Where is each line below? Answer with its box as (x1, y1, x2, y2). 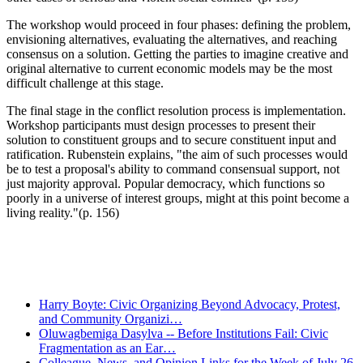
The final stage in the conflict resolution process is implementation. (6, 103, 346, 117)
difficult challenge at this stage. (6, 75, 164, 90)
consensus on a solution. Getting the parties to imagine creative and (6, 46, 348, 61)
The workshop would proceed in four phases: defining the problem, (6, 17, 351, 32)
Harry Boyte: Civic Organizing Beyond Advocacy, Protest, (39, 297, 340, 311)
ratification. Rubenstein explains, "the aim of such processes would (6, 147, 348, 161)
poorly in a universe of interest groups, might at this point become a (6, 190, 349, 205)
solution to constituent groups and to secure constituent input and (6, 132, 336, 147)
